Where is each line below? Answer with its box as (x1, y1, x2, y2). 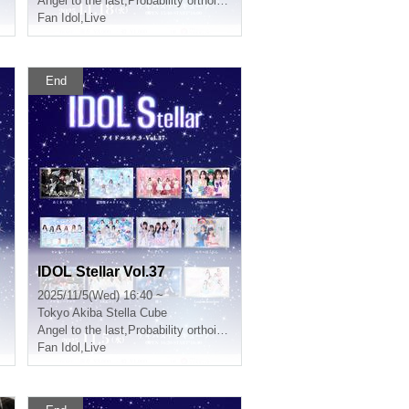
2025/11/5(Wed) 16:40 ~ (37, 288, 163, 302)
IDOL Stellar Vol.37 (37, 264, 165, 279)
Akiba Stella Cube (72, 306, 167, 320)
